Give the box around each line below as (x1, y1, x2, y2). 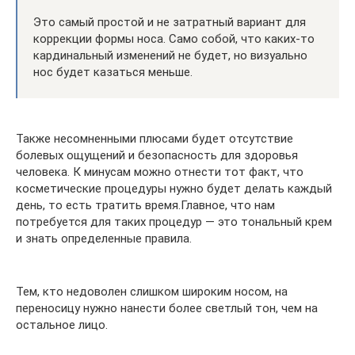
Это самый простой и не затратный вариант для (33, 15, 306, 30)
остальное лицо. (16, 318, 108, 333)
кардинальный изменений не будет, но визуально (33, 48, 307, 63)
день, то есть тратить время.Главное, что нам (16, 198, 275, 213)
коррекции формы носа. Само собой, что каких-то (33, 32, 315, 47)
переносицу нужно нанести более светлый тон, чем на (16, 301, 318, 316)
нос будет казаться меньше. (33, 65, 193, 80)
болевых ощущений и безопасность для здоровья (16, 148, 298, 163)
